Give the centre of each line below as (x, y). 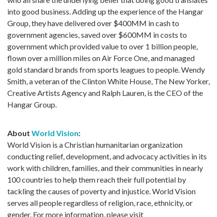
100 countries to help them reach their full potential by (97, 179)
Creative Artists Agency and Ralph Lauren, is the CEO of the (105, 93)
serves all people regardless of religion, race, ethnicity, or (100, 202)
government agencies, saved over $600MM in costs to (97, 34)
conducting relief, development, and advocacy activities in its (107, 156)
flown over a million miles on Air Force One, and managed (101, 58)
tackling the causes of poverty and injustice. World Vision (101, 191)
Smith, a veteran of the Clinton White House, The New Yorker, (108, 81)
